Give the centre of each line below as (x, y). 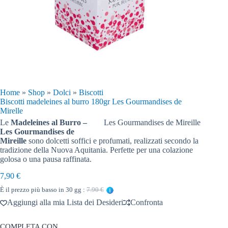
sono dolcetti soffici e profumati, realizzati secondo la (112, 140)
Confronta (147, 202)
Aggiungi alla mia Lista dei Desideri (65, 202)
